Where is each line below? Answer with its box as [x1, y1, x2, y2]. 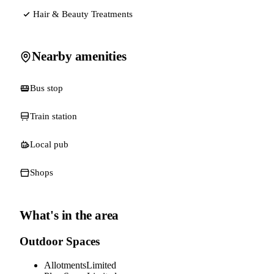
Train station [30, 111, 77, 121]
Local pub [30, 139, 68, 149]
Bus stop [30, 83, 63, 93]
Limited [86, 259, 116, 270]
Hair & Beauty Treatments [33, 9, 133, 19]
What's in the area [20, 208, 119, 223]
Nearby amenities [32, 49, 127, 64]
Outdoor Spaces [20, 235, 100, 248]
